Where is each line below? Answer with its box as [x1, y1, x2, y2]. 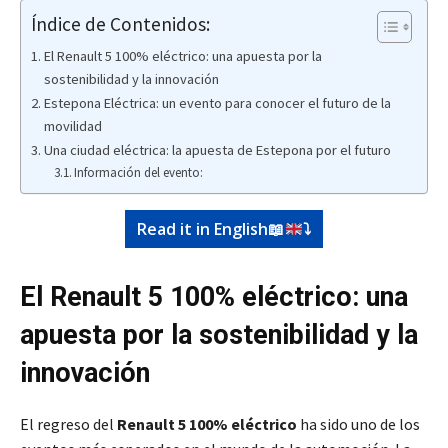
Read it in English [137, 218, 269, 241]
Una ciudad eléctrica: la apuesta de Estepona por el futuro [43, 141, 391, 160]
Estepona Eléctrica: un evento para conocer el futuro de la [43, 94, 391, 113]
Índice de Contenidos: [31, 11, 210, 36]
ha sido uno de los [297, 414, 420, 435]
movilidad [43, 117, 102, 136]
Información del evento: [74, 164, 204, 182]
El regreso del [20, 414, 117, 435]
